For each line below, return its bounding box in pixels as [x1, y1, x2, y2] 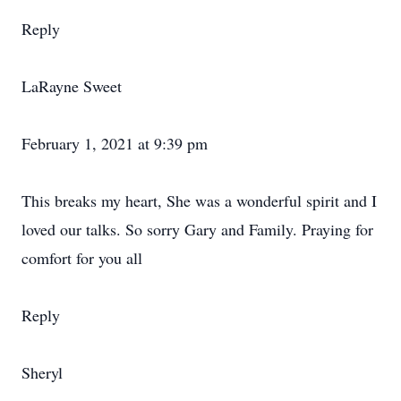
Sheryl [21, 362, 63, 383]
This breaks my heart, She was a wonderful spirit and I [21, 190, 377, 211]
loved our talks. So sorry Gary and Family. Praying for [21, 218, 373, 240]
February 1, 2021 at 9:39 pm [21, 132, 208, 154]
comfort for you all [21, 247, 142, 269]
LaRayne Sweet [21, 75, 122, 97]
